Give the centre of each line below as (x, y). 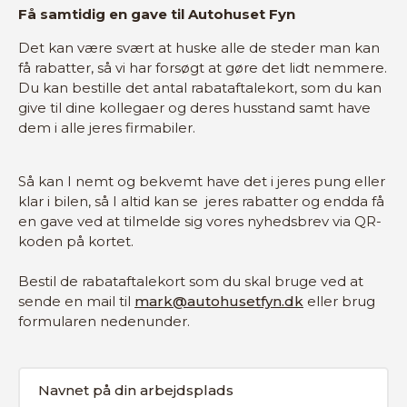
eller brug (339, 301)
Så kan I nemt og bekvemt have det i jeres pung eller (202, 181)
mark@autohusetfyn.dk (219, 301)
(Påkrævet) (52, 396)
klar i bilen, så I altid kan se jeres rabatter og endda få (201, 201)
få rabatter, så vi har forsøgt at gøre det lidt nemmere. (203, 68)
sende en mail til (76, 301)
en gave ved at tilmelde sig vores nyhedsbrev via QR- (200, 221)
